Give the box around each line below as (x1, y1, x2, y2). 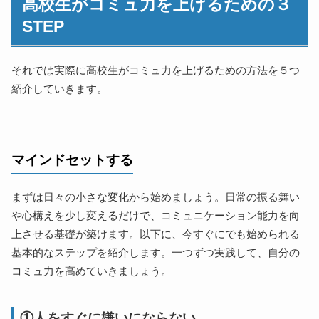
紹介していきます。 (11, 83, 108, 95)
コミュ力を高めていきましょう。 (11, 266, 172, 278)
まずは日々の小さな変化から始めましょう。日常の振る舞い (11, 192, 300, 204)
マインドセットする (11, 151, 134, 167)
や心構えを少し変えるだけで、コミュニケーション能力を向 (11, 210, 300, 222)
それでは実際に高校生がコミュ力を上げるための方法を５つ (11, 65, 300, 77)
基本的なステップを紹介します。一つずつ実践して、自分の (11, 247, 300, 259)
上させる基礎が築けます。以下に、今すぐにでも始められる (11, 229, 300, 241)
